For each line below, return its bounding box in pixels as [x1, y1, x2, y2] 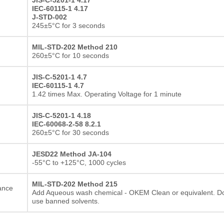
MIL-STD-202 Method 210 [32, 42, 117, 51]
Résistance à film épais [129, 4, 216, 13]
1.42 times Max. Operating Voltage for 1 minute [32, 89, 181, 98]
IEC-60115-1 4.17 [32, 4, 88, 12]
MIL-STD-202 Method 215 [32, 179, 117, 188]
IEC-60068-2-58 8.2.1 [32, 119, 101, 128]
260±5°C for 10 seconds [32, 51, 109, 59]
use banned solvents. [32, 196, 99, 205]
